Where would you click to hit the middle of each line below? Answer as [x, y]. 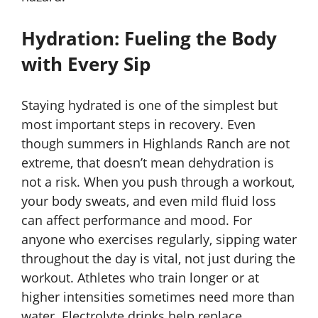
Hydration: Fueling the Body [149, 39]
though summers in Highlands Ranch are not [155, 144]
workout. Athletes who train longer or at [140, 278]
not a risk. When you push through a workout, [158, 182]
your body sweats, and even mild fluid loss [149, 201]
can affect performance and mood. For [137, 220]
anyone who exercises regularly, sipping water [159, 240]
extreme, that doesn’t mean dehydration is [148, 163]
